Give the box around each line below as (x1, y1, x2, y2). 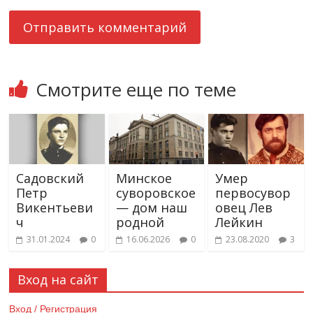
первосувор (214, 184, 291, 202)
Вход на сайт (17, 271, 99, 289)
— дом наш (115, 199, 187, 217)
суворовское (115, 184, 196, 202)
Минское (115, 170, 172, 187)
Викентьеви (16, 199, 94, 217)
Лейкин (214, 214, 263, 231)
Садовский (16, 170, 85, 187)
